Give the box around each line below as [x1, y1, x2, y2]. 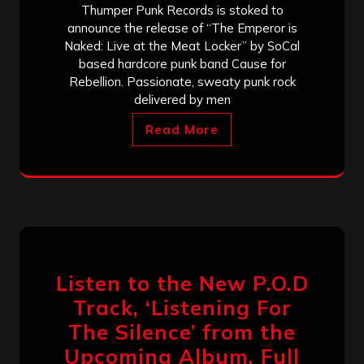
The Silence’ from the [68, 318, 296, 344]
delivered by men [133, 91, 231, 107]
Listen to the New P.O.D [55, 270, 309, 296]
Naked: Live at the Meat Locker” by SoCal [64, 37, 300, 54]
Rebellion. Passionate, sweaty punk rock [68, 73, 296, 89]
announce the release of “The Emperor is [67, 19, 297, 36]
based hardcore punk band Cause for [78, 55, 286, 71]
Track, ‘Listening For [72, 294, 292, 320]
